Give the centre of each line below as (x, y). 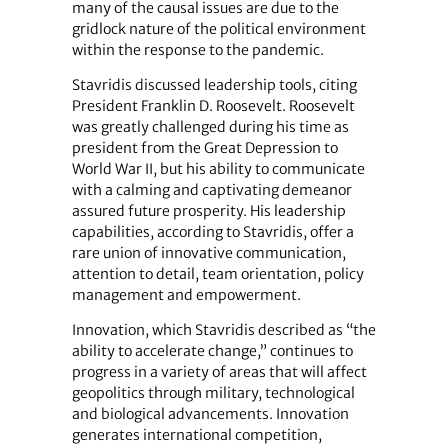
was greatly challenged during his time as (210, 127)
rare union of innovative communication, (208, 253)
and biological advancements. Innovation (210, 414)
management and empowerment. (186, 295)
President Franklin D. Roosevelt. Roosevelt (213, 106)
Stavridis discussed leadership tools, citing (214, 85)
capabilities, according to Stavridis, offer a (212, 232)
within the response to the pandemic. (197, 50)
